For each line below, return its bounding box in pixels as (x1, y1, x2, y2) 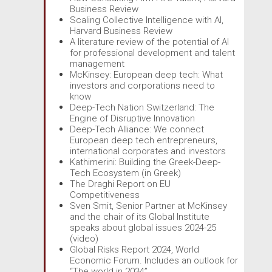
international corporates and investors (70, 145, 226, 157)
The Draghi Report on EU (70, 178, 171, 189)
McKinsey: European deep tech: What (70, 69, 223, 80)
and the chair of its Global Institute (70, 211, 209, 222)
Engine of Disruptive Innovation (70, 112, 195, 124)
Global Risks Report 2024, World (70, 243, 199, 255)
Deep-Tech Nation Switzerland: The (70, 101, 214, 113)
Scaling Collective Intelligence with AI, (70, 14, 223, 25)
